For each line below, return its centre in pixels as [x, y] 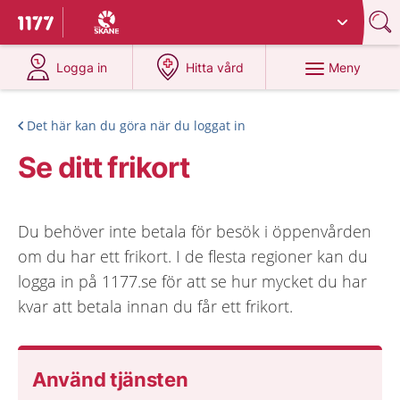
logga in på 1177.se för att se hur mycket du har [192, 281]
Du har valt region [130, 16]
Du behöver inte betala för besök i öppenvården [195, 231]
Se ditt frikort [104, 167]
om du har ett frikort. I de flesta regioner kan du [193, 256]
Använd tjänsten [110, 379]
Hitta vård [215, 67]
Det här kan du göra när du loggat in [136, 125]
